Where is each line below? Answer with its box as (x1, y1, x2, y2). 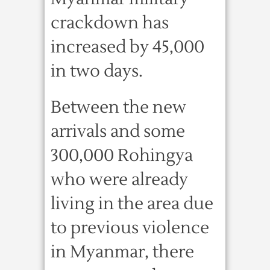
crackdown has (51, 12, 169, 34)
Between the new (51, 96, 186, 118)
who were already (51, 169, 188, 190)
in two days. (51, 60, 143, 82)
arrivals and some (51, 121, 185, 142)
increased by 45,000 (51, 36, 204, 58)
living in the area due (51, 193, 213, 215)
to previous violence (51, 217, 209, 239)
